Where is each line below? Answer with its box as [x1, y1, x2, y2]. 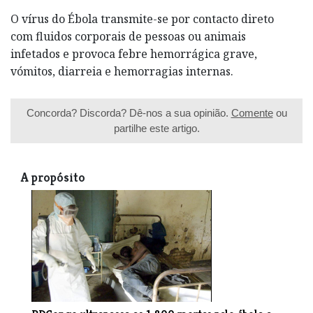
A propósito [21, 169, 85, 185]
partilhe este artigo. [113, 122, 200, 134]
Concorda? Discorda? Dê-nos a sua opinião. [26, 106, 231, 119]
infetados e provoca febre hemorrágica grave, [10, 45, 257, 61]
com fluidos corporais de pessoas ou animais [10, 28, 246, 44]
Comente [231, 106, 273, 119]
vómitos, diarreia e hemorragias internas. [10, 63, 233, 79]
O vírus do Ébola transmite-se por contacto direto [10, 10, 274, 27]
